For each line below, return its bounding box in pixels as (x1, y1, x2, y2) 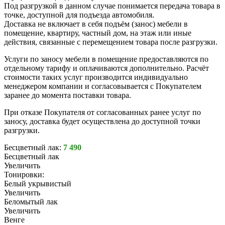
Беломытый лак (4, 197, 58, 206)
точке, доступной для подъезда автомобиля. (4, 11, 154, 20)
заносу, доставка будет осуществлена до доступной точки (4, 117, 200, 126)
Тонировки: (4, 170, 44, 179)
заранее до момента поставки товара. (4, 91, 131, 100)
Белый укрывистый (4, 179, 71, 188)
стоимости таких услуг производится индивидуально (4, 73, 188, 82)
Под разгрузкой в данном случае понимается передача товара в (4, 2, 220, 11)
